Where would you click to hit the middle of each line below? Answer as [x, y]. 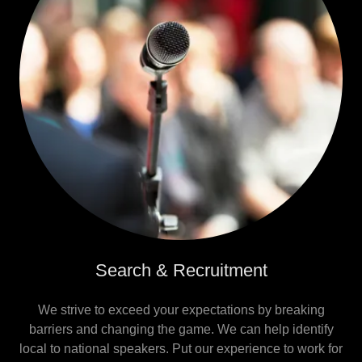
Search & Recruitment [181, 270]
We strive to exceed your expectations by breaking [181, 310]
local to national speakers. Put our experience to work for [181, 349]
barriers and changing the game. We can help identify [181, 329]
